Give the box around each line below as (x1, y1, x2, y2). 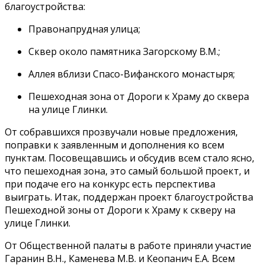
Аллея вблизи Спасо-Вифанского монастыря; (28, 67, 235, 81)
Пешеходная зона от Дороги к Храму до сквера (28, 90, 249, 104)
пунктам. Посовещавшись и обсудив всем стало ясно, (5, 151, 254, 165)
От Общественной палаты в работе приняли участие (5, 239, 251, 253)
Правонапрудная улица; (28, 22, 150, 36)
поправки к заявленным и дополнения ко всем (5, 138, 224, 152)
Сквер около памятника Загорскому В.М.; (28, 45, 220, 59)
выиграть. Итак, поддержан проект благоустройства (5, 190, 253, 204)
